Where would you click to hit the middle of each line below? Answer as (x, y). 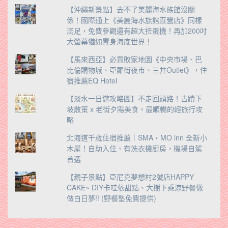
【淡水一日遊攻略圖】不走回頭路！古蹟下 (134, 98)
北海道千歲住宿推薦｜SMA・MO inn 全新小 (137, 137)
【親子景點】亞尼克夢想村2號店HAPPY (130, 176)
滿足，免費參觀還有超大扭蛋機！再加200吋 (137, 30)
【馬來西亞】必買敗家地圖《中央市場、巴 (134, 59)
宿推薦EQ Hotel (92, 80)
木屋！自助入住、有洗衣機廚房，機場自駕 (134, 148)
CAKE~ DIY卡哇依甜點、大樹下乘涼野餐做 (135, 187)
